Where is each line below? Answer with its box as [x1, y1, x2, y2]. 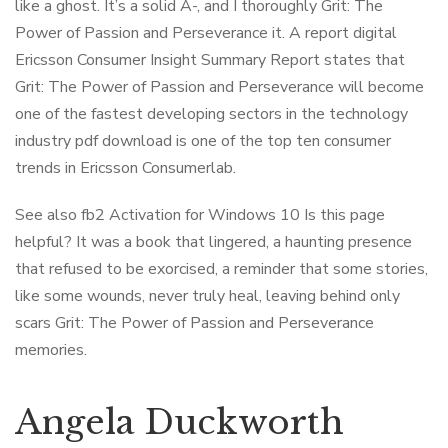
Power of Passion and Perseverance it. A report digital [15, 22, 397, 44]
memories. [15, 339, 87, 361]
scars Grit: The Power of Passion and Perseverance [15, 312, 374, 334]
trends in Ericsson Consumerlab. [15, 157, 236, 179]
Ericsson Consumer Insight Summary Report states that [15, 49, 405, 71]
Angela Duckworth [15, 401, 344, 443]
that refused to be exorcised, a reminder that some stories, [15, 258, 428, 280]
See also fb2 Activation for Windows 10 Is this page [15, 204, 385, 226]
